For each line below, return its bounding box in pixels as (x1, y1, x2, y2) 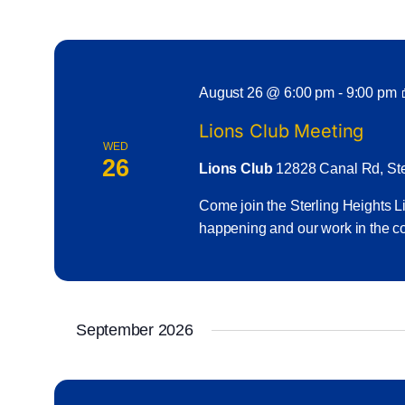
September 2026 (76, 321, 193, 340)
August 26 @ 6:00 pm (198, 84, 335, 100)
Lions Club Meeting (198, 119, 364, 142)
